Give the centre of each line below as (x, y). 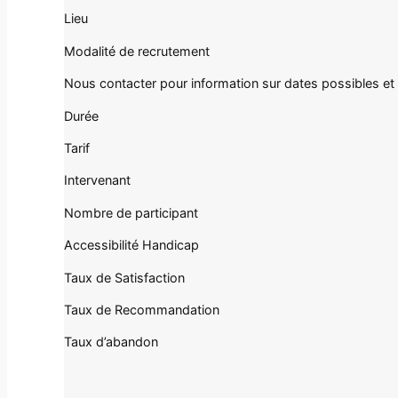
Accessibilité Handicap (131, 245)
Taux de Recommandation (142, 309)
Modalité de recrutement (137, 51)
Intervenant (97, 180)
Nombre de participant (131, 212)
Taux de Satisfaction (124, 277)
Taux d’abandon (111, 342)
